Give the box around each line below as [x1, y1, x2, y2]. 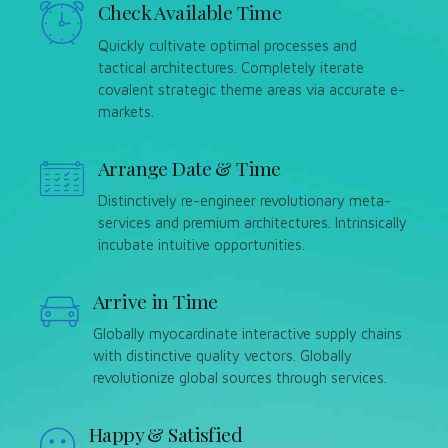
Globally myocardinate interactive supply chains [93, 325, 402, 342]
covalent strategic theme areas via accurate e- [98, 80, 405, 98]
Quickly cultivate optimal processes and [98, 36, 357, 54]
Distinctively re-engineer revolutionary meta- [98, 191, 391, 209]
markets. [98, 102, 154, 120]
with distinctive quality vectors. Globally [93, 347, 352, 364]
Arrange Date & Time [98, 154, 281, 181]
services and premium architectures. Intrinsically [98, 213, 407, 231]
